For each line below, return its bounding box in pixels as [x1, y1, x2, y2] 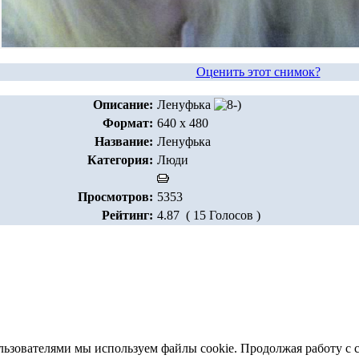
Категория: [87, 153, 153, 167]
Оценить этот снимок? [196, 65, 321, 79]
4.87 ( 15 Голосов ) [157, 208, 260, 222]
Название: [95, 135, 153, 148]
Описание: [93, 98, 153, 111]
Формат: [103, 116, 153, 130]
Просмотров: [78, 190, 153, 204]
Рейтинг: [102, 208, 153, 222]
